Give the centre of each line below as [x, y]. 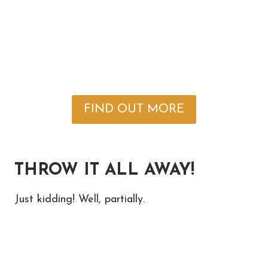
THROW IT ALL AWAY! [104, 171]
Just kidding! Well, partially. [80, 200]
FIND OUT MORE [134, 110]
